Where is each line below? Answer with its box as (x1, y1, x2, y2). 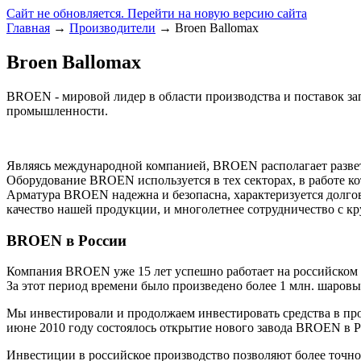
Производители (69, 21, 156, 35)
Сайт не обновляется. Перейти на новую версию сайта (6, 6, 307, 20)
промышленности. (6, 103, 111, 118)
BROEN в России (6, 231, 127, 249)
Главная (6, 21, 50, 35)
